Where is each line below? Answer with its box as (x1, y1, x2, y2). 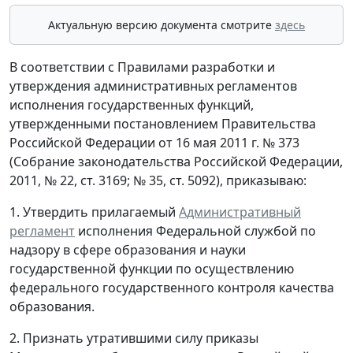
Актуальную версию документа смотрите (48, 17, 275, 32)
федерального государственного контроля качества (9, 279, 334, 296)
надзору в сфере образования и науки (9, 241, 246, 258)
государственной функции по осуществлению (9, 260, 294, 277)
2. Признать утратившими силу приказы (9, 329, 258, 347)
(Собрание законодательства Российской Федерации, (9, 153, 343, 170)
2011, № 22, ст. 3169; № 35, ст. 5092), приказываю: (9, 172, 307, 189)
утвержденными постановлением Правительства (9, 115, 316, 132)
